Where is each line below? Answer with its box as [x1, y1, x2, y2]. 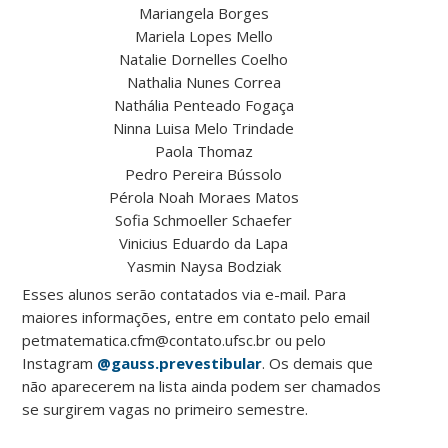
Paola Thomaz [154, 141, 253, 162]
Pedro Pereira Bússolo [125, 164, 283, 185]
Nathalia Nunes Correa [126, 72, 281, 93]
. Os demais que [262, 353, 374, 374]
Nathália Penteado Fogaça [113, 95, 294, 116]
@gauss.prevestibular [97, 353, 263, 374]
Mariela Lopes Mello [134, 26, 273, 47]
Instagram [22, 353, 98, 374]
